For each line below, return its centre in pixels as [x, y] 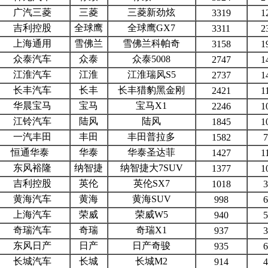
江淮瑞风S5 [151, 74]
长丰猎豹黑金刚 [151, 90]
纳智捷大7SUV [151, 167]
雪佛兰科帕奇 [151, 43]
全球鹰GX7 [151, 28]
